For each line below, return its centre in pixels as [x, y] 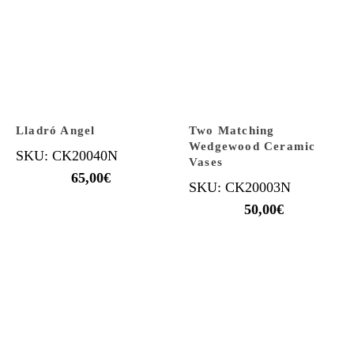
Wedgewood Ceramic [252, 146]
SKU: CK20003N [240, 187]
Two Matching [232, 130]
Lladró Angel [56, 130]
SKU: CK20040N [67, 155]
